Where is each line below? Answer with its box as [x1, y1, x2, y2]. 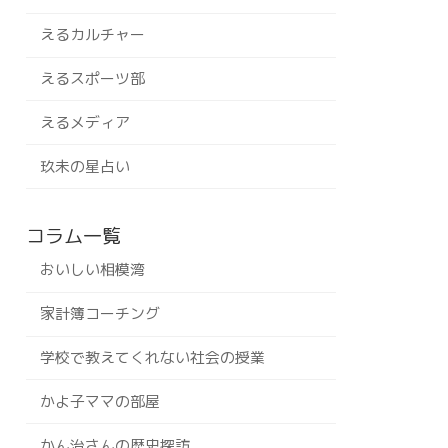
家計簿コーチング [40, 303, 161, 325]
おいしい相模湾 [40, 259, 146, 281]
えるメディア [40, 111, 131, 133]
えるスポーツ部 [40, 67, 146, 89]
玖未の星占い [40, 155, 131, 177]
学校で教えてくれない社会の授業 [40, 347, 266, 369]
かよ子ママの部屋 [40, 390, 161, 412]
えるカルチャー [40, 24, 146, 46]
